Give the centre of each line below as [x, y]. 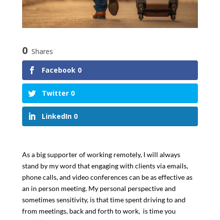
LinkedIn [56, 116]
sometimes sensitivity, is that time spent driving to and [104, 199]
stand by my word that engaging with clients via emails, [105, 165]
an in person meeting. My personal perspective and [99, 188]
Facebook [58, 70]
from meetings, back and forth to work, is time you [99, 211]
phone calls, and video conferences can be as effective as [107, 177]
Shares [42, 51]
